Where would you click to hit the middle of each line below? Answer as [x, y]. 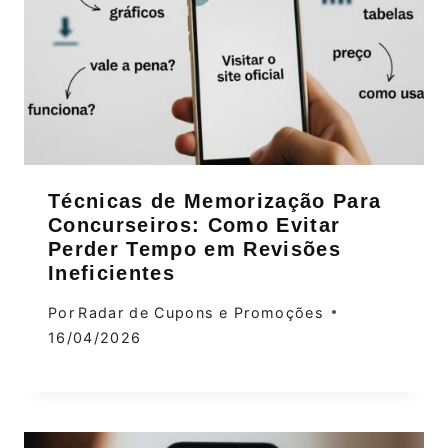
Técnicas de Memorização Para [215, 201]
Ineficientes [111, 273]
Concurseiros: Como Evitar [194, 225]
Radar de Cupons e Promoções [201, 312]
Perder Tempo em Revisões [194, 249]
